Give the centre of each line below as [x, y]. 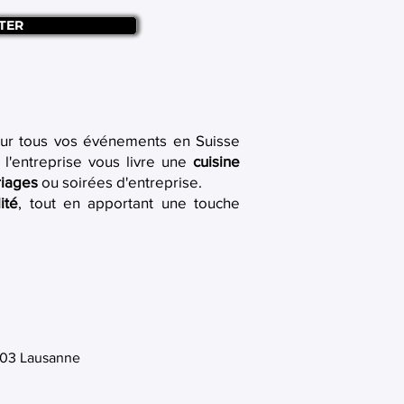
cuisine [216, 161]
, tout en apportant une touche [129, 202]
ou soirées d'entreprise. [120, 182]
